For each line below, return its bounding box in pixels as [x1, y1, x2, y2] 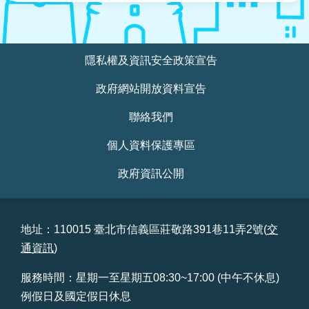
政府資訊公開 [118, 167, 184, 179]
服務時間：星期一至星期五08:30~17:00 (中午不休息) [21, 271, 279, 283]
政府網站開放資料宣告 [96, 82, 206, 94]
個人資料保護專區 [107, 139, 195, 151]
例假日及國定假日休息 [21, 290, 131, 302]
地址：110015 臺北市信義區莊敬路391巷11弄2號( [21, 223, 267, 235]
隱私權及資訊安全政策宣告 [85, 54, 217, 66]
